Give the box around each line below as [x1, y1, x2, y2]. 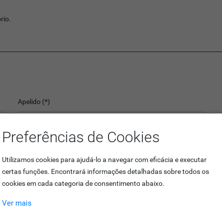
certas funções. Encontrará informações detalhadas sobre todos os [2, 167, 209, 175]
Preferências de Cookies [2, 128, 160, 146]
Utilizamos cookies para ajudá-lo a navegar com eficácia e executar [2, 156, 207, 164]
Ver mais [2, 199, 32, 208]
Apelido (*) [18, 98, 51, 106]
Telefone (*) [118, 145, 154, 153]
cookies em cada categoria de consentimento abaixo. [2, 179, 165, 187]
